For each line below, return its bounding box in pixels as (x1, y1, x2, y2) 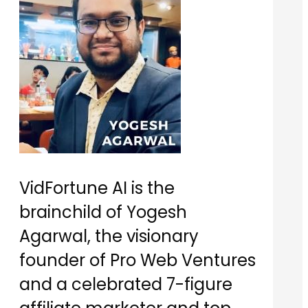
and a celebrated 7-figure (19, 273, 232, 296)
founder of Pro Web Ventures (19, 249, 256, 272)
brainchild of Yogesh (19, 201, 187, 224)
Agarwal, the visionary (19, 225, 199, 248)
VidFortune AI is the (19, 177, 175, 200)
